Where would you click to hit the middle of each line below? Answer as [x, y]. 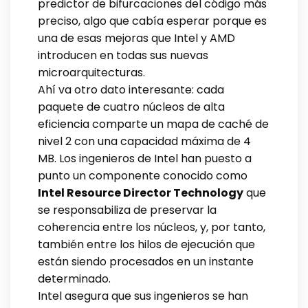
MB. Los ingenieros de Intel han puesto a [145, 158]
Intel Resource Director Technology [141, 192]
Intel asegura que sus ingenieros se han [143, 296]
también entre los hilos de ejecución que [146, 244]
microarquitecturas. [91, 72]
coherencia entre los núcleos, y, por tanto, [152, 227]
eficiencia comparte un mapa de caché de [153, 124]
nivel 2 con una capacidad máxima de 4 [144, 141]
